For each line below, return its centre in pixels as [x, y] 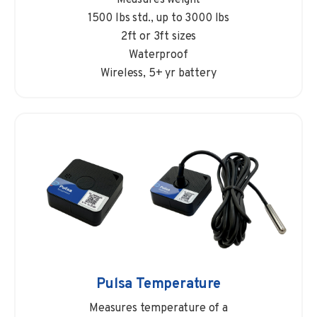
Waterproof [158, 55]
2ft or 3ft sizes [158, 36]
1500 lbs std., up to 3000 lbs [158, 18]
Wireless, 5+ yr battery [158, 73]
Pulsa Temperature [158, 285]
